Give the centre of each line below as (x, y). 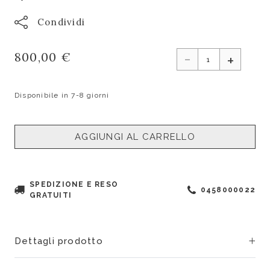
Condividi (61, 22)
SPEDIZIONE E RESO (74, 184)
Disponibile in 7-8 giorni (62, 95)
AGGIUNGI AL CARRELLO (135, 137)
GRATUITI (51, 195)
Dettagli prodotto (59, 241)
